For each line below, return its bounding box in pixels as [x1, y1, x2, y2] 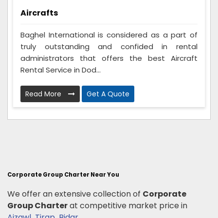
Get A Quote [87, 89, 129, 99]
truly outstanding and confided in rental [20, 41, 198, 52]
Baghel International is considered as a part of [20, 29, 198, 40]
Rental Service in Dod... [20, 64, 101, 75]
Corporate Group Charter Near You [7, 170, 119, 179]
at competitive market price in [68, 200, 189, 211]
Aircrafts [20, 7, 58, 18]
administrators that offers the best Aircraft [20, 53, 198, 63]
